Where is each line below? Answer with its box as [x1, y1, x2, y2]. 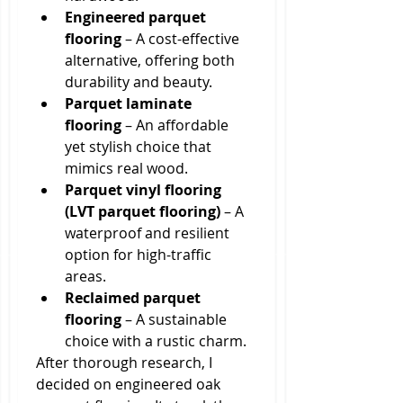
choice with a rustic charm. [65, 331, 246, 351]
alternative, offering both [65, 50, 235, 70]
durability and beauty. [65, 72, 212, 92]
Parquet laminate [65, 94, 192, 113]
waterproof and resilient [65, 223, 229, 243]
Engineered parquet [65, 7, 206, 27]
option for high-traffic [65, 245, 211, 264]
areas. [65, 266, 106, 286]
